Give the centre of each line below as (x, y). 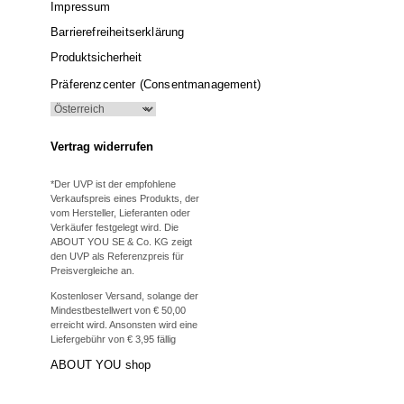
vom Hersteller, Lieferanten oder (120, 212)
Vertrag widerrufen (102, 146)
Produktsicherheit (96, 57)
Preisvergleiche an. (92, 270)
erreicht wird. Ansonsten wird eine (124, 324)
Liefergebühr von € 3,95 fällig (113, 339)
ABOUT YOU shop (101, 364)
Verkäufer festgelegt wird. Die (115, 227)
